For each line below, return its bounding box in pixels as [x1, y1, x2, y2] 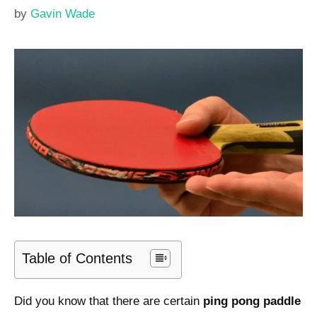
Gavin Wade [30, 7, 95, 21]
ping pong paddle [203, 294, 301, 308]
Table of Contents [22, 250, 132, 266]
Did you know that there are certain [14, 294, 203, 308]
